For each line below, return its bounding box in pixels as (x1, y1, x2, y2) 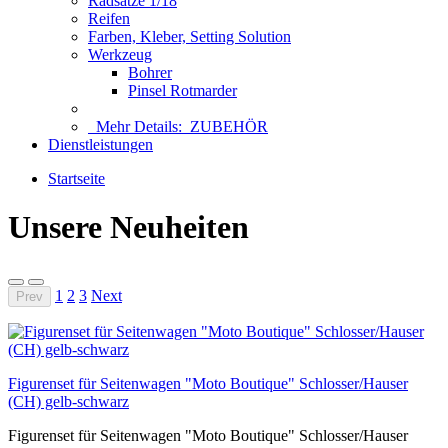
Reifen (88, 10, 130, 27)
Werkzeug (88, 46, 152, 63)
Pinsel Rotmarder (128, 82, 237, 99)
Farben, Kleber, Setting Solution (88, 28, 291, 45)
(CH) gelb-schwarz (8, 392, 129, 410)
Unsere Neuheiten (8, 209, 249, 246)
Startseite (48, 170, 105, 187)
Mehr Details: (88, 118, 190, 135)
